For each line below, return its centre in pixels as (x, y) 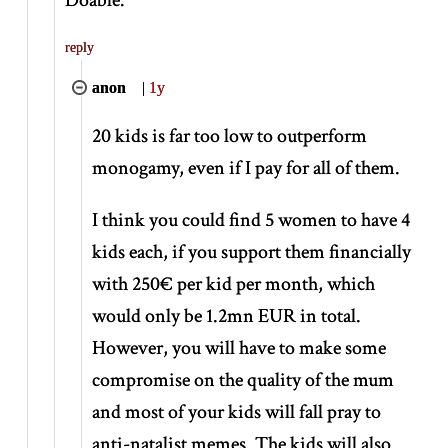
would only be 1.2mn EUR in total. (227, 315)
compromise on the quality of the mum (243, 379)
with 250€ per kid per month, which (234, 283)
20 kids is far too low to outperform (230, 135)
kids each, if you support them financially (252, 251)
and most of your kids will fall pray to (237, 411)
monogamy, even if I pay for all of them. (246, 167)
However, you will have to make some (239, 347)
